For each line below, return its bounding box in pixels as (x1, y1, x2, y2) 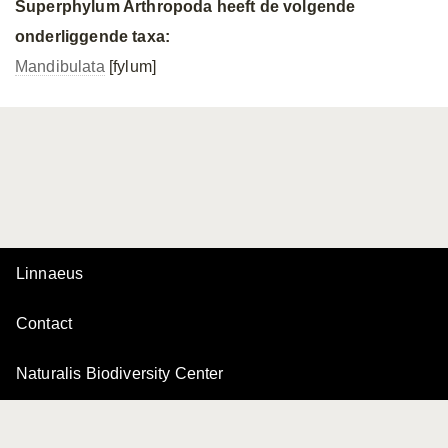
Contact (16, 315, 73, 332)
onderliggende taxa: (15, 28, 171, 45)
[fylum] (104, 58, 157, 75)
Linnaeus (16, 265, 84, 282)
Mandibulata (15, 58, 105, 75)
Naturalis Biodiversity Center (16, 365, 224, 382)
